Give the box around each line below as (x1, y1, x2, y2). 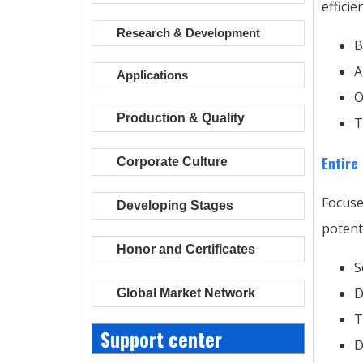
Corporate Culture (117, 155, 228, 169)
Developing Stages (117, 199, 233, 212)
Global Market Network (117, 286, 255, 300)
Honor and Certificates (117, 242, 255, 256)
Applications (117, 68, 188, 82)
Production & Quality (117, 111, 245, 125)
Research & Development (117, 26, 260, 40)
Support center (100, 324, 222, 353)
